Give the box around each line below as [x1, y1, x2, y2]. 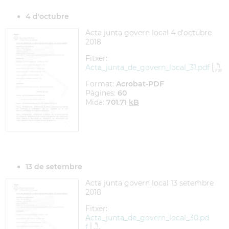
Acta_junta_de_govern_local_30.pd [85, 213, 209, 222]
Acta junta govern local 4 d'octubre [85, 28, 212, 37]
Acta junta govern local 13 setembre [85, 178, 214, 188]
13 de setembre [26, 162, 84, 171]
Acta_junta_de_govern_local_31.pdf [85, 63, 210, 72]
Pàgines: [85, 88, 118, 98]
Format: [85, 79, 116, 88]
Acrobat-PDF [116, 79, 164, 88]
